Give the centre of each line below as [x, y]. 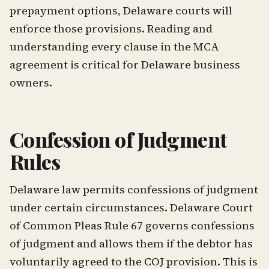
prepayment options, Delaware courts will [121, 10]
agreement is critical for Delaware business [125, 64]
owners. [31, 82]
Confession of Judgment [119, 139]
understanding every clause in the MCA [114, 46]
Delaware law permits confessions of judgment [134, 190]
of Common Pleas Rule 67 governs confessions [132, 226]
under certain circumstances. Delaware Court [131, 208]
